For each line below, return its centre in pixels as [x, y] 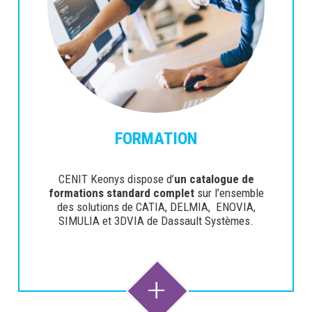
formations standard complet [123, 193]
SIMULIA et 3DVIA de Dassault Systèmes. [156, 221]
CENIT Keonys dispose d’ [116, 179]
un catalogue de [214, 179]
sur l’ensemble [230, 193]
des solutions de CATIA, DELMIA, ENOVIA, [156, 207]
